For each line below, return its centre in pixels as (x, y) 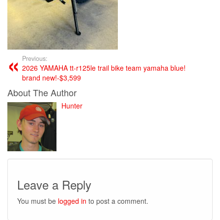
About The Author (42, 92)
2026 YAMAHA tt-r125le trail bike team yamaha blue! (104, 68)
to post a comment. (117, 201)
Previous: (35, 58)
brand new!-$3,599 (52, 77)
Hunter (72, 105)
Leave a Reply (54, 184)
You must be (38, 201)
